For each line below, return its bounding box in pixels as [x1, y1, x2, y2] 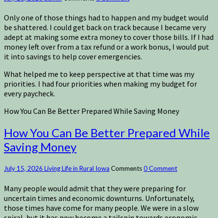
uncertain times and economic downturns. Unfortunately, [4, 193, 195, 203]
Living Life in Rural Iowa [44, 164, 109, 173]
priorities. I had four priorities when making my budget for [4, 79, 197, 89]
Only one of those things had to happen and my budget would [4, 13, 208, 23]
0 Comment [144, 164, 177, 173]
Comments [111, 164, 144, 173]
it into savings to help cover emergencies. [4, 52, 144, 62]
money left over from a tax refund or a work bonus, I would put [4, 42, 209, 52]
